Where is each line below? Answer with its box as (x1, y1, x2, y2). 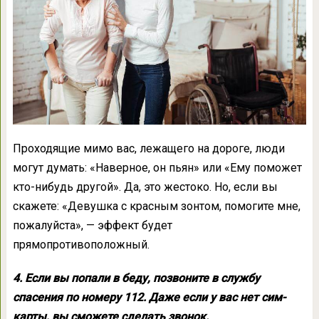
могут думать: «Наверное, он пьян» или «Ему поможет (12, 160, 302, 174)
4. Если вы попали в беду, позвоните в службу (12, 271, 260, 285)
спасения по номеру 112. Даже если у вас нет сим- (12, 290, 286, 304)
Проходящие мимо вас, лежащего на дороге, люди (12, 141, 285, 155)
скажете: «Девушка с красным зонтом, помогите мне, (12, 199, 300, 213)
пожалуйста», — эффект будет (12, 218, 172, 232)
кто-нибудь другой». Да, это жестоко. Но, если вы (12, 179, 278, 194)
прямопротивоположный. (12, 237, 150, 251)
